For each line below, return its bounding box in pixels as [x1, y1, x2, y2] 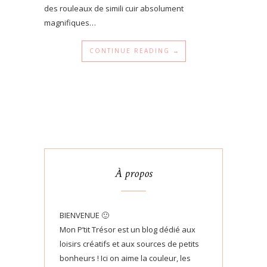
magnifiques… [44, 17, 96, 28]
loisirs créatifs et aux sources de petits [60, 238, 199, 249]
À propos [114, 166, 153, 181]
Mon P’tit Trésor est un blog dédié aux [60, 224, 195, 235]
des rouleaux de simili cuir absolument [44, 3, 184, 14]
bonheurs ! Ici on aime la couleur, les [60, 253, 191, 263]
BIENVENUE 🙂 [60, 210, 109, 221]
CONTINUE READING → [89, 46, 180, 55]
